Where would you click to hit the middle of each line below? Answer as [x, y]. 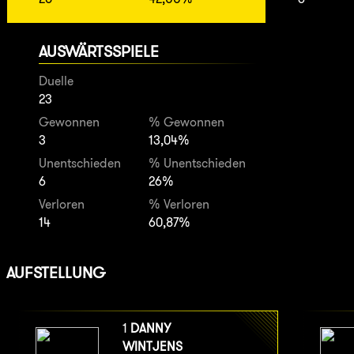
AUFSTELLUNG [56, 273]
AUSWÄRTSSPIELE [98, 51]
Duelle [56, 81]
